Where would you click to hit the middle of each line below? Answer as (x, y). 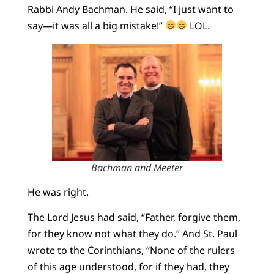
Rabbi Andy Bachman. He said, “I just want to (130, 9)
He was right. (58, 192)
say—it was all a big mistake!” (96, 25)
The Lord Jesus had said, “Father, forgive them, (134, 217)
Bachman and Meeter (137, 167)
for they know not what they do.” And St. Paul (132, 234)
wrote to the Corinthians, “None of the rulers (131, 250)
